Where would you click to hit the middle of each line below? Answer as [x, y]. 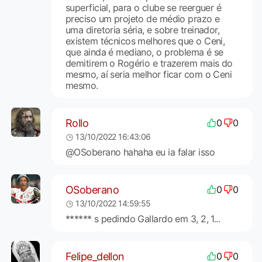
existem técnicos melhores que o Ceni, [145, 41]
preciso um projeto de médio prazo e [142, 19]
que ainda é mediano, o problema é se [144, 52]
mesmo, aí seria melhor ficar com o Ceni [149, 75]
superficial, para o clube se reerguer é [143, 8]
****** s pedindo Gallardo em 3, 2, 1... [143, 219]
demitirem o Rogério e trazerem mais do [149, 63]
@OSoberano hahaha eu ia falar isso [140, 152]
